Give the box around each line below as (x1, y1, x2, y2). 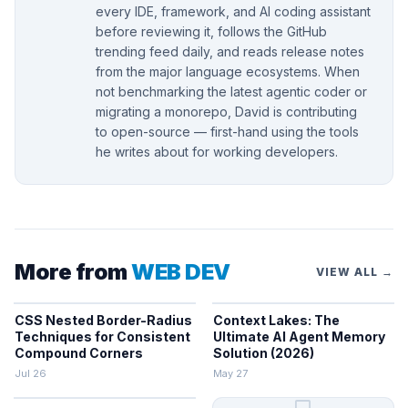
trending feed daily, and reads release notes (96, 44, 364, 60)
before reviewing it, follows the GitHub (96, 24, 327, 40)
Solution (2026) (213, 345, 314, 362)
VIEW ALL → (316, 265, 393, 280)
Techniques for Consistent (15, 329, 190, 345)
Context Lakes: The (213, 312, 340, 329)
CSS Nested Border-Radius (15, 312, 192, 329)
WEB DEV (131, 259, 230, 286)
